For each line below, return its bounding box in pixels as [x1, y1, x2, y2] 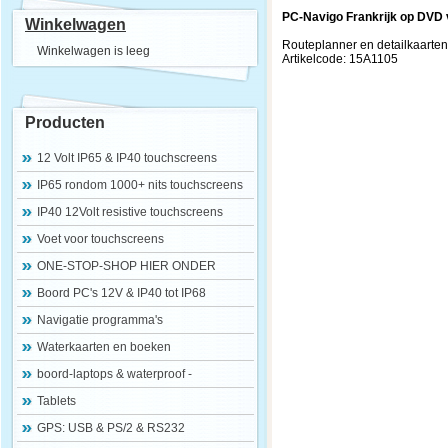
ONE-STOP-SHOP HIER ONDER [37, 259, 216, 273]
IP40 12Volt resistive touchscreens [37, 205, 223, 219]
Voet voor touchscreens [37, 232, 164, 246]
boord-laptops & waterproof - [37, 367, 192, 381]
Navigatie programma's [37, 313, 163, 327]
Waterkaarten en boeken [37, 340, 171, 354]
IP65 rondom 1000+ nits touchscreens [37, 178, 243, 192]
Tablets [37, 394, 76, 408]
